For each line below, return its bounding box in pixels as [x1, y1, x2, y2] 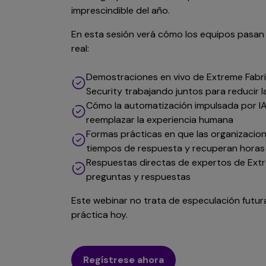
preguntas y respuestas [86, 170, 191, 183]
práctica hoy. [71, 208, 128, 221]
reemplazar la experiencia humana [86, 113, 233, 126]
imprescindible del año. [71, 4, 170, 17]
